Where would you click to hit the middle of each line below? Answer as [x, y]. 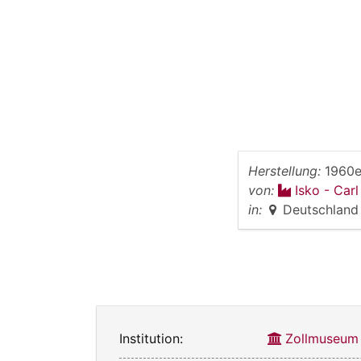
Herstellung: [284, 170]
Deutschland [321, 209]
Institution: [151, 338]
